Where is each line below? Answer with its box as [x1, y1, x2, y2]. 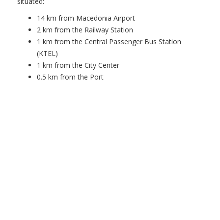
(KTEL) [37, 49, 58, 58]
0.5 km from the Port [37, 72, 104, 82]
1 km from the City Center [37, 60, 119, 70]
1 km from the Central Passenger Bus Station [37, 37, 181, 47]
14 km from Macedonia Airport [37, 13, 135, 23]
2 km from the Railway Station [37, 25, 133, 35]
